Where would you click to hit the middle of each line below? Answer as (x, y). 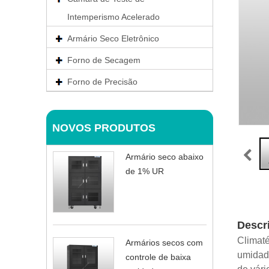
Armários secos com (164, 243)
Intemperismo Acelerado (113, 17)
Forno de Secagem (104, 60)
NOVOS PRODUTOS (104, 128)
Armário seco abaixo (165, 157)
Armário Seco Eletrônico (113, 38)
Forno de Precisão (102, 82)
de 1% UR (145, 171)
